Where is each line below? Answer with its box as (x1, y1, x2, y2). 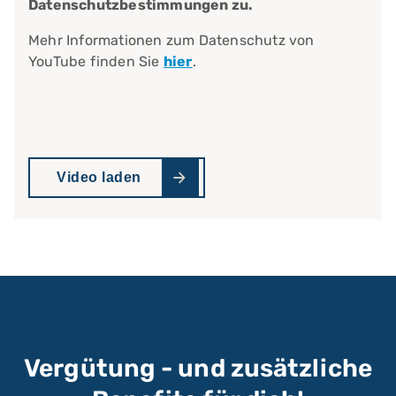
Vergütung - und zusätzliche (24, 354, 372, 384)
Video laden (57, 170, 141, 186)
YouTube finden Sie (28, 53, 164, 71)
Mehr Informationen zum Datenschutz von (28, 32, 315, 49)
